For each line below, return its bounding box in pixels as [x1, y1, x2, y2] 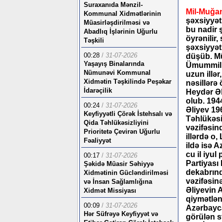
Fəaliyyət [84, 137, 111, 144]
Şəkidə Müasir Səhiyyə [84, 160, 154, 167]
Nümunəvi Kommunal [84, 69, 151, 76]
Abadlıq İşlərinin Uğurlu [84, 28, 158, 35]
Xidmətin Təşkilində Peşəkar [84, 78, 171, 85]
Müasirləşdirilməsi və [84, 19, 150, 26]
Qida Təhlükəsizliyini [84, 119, 149, 126]
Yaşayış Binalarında [84, 60, 144, 67]
